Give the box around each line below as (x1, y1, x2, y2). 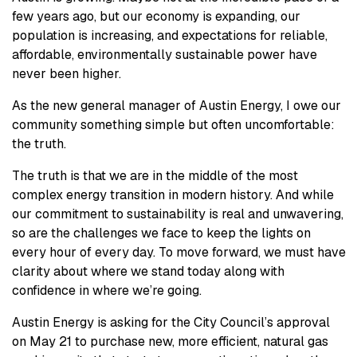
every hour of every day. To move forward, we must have (12, 244, 346, 261)
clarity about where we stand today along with (12, 263, 284, 280)
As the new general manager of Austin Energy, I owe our (12, 97, 341, 115)
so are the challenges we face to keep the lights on (12, 225, 311, 242)
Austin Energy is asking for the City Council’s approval (12, 314, 330, 331)
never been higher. (12, 65, 121, 83)
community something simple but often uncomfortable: (12, 116, 335, 134)
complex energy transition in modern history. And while (12, 186, 334, 204)
